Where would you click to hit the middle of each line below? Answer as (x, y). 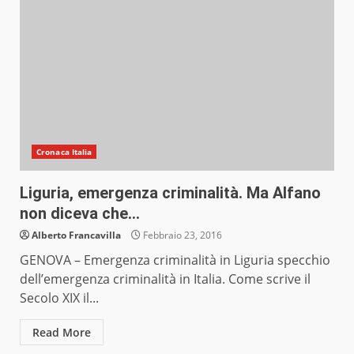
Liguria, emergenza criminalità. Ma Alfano (170, 193)
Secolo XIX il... (59, 298)
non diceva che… (80, 214)
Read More (62, 333)
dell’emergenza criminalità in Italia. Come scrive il (165, 279)
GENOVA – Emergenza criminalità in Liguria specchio (175, 260)
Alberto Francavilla (76, 235)
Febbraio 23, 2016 (181, 235)
